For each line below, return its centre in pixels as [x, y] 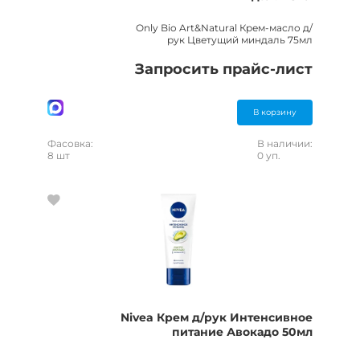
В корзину [275, 112]
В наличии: [285, 143]
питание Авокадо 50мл [242, 332]
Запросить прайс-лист [224, 69]
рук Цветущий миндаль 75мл [240, 40]
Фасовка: [70, 143]
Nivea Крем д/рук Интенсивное [217, 317]
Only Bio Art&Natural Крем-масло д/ [224, 28]
